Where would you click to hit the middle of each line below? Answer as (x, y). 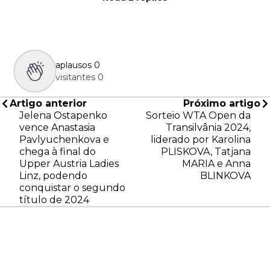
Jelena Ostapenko (63, 116)
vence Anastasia (57, 128)
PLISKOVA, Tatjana (206, 152)
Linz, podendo (53, 176)
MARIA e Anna (216, 164)
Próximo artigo (222, 104)
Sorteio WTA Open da (198, 116)
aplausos (74, 65)
